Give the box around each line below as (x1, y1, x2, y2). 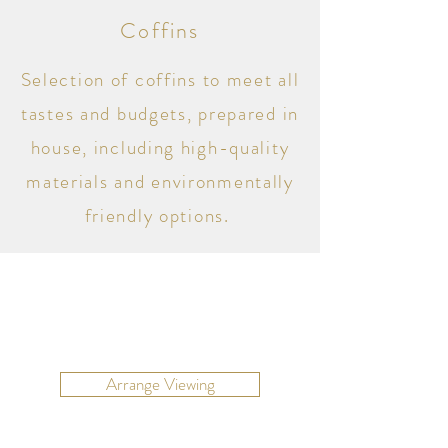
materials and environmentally (26, 168, 294, 195)
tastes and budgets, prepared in (20, 100, 299, 127)
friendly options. (84, 202, 236, 229)
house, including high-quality (30, 134, 290, 161)
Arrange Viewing (105, 372, 215, 396)
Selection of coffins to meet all (20, 66, 300, 93)
